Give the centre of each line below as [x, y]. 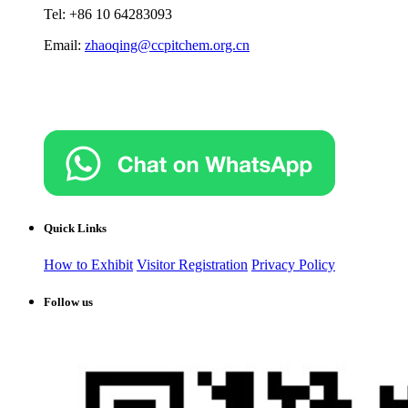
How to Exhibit [88, 264]
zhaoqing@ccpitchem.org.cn [167, 46]
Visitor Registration [192, 264]
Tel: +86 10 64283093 [108, 15]
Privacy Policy [293, 264]
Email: [64, 46]
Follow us [68, 301]
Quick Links [75, 229]
